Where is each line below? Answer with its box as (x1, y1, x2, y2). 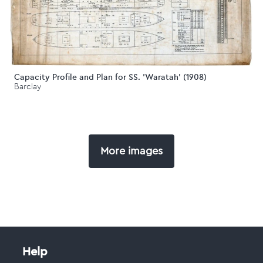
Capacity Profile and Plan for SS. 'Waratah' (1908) (14, 71, 207, 82)
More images (100, 146, 163, 157)
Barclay (14, 80, 41, 92)
